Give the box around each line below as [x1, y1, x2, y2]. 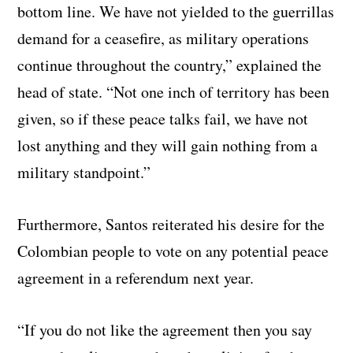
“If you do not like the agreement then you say [17, 318, 313, 340]
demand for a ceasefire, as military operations [17, 27, 310, 49]
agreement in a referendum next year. [17, 266, 255, 288]
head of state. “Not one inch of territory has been [17, 80, 330, 102]
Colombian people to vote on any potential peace [17, 240, 329, 262]
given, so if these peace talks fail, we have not [17, 107, 309, 129]
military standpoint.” [17, 161, 151, 183]
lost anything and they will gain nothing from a [17, 134, 318, 156]
